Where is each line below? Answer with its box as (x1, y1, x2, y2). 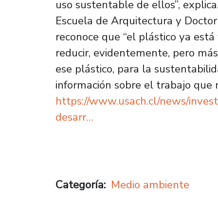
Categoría (55, 177, 104, 192)
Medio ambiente (111, 177, 190, 192)
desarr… (55, 109, 93, 125)
